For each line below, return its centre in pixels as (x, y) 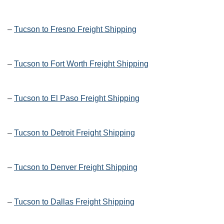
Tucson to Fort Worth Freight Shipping (81, 64)
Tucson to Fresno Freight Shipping (75, 29)
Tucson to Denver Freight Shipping (76, 167)
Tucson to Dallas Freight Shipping (74, 202)
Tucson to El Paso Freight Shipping (77, 98)
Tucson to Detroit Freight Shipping (74, 133)
